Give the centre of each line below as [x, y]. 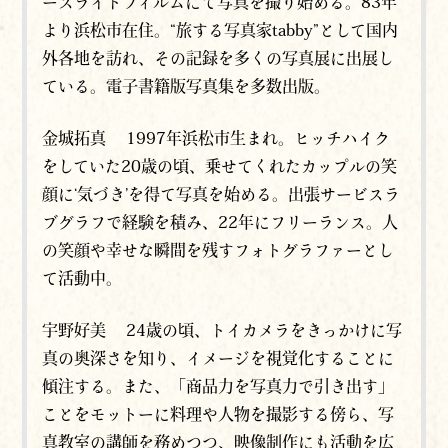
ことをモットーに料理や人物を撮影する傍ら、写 [218, 414]
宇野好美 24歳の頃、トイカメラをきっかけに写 [222, 330]
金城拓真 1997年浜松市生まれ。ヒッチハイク [216, 138]
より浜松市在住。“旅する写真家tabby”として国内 [220, 30]
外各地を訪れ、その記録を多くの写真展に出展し [218, 58]
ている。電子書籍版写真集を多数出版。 [186, 86]
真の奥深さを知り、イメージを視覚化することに [218, 358]
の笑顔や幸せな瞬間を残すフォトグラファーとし [218, 250]
